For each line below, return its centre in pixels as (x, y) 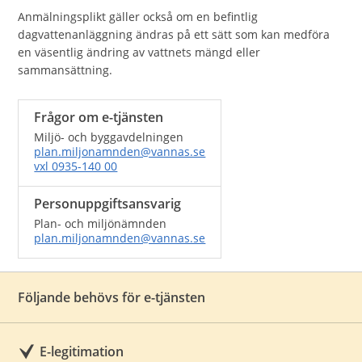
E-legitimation (82, 351)
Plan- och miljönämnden (101, 223)
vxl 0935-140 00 (76, 166)
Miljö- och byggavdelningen (109, 137)
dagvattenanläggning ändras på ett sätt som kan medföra (174, 34)
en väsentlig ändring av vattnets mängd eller (139, 52)
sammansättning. (65, 70)
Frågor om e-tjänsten (99, 117)
